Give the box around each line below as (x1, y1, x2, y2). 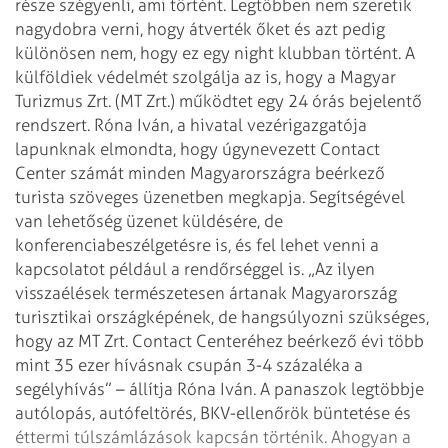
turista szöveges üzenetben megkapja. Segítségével (15, 186, 405, 207)
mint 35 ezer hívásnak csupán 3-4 (15, 354, 272, 375)
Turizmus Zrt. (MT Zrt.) (15, 90, 175, 111)
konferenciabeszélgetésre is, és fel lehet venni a (15, 234, 379, 255)
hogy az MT (15, 330, 100, 351)
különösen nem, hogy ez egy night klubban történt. (15, 42, 401, 63)
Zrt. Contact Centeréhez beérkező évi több (100, 330, 424, 351)
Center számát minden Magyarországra (15, 162, 311, 183)
